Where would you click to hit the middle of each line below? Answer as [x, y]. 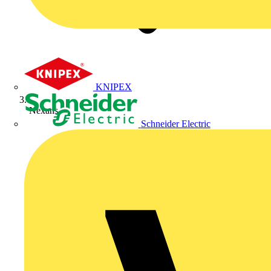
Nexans [44, 110]
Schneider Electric [175, 123]
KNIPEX [114, 87]
